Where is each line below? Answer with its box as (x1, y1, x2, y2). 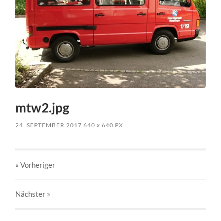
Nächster (15, 189, 47, 198)
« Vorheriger (15, 160, 56, 169)
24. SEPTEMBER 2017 (15, 121, 82, 129)
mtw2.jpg (15, 99, 70, 115)
